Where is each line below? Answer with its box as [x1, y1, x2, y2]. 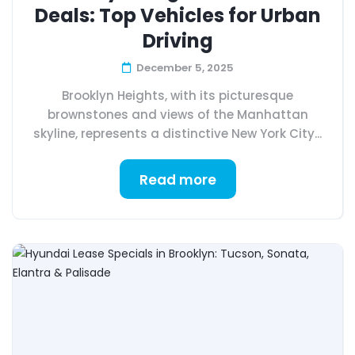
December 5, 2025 [136, 60, 234, 75]
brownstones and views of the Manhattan [47, 106, 308, 123]
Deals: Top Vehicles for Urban [34, 2, 321, 29]
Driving [142, 28, 213, 54]
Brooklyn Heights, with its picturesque [62, 87, 293, 104]
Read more [139, 170, 216, 189]
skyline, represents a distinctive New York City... [33, 125, 322, 142]
